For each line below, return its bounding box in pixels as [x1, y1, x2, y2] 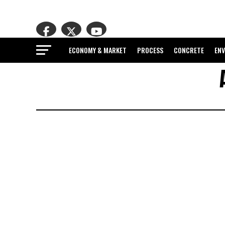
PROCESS [137, 45, 163, 55]
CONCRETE [174, 45, 204, 55]
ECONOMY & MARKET [69, 45, 127, 55]
